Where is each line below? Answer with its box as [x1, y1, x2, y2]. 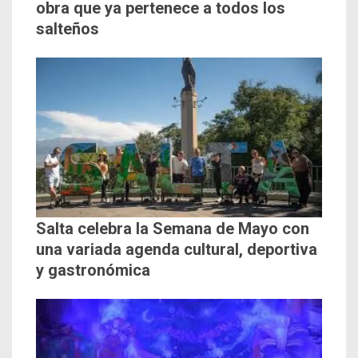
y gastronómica [36, 260, 150, 280]
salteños [36, 18, 99, 38]
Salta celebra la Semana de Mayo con [36, 218, 309, 238]
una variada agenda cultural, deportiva [36, 239, 317, 259]
